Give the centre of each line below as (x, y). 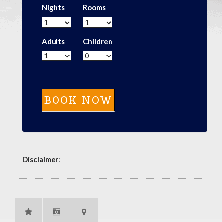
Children (98, 41)
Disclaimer (40, 159)
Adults (53, 41)
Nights (53, 7)
